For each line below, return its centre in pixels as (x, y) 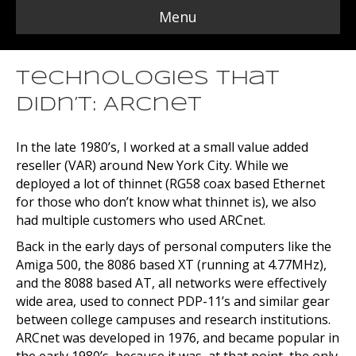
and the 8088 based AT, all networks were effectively (171, 283)
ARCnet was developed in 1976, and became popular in (178, 338)
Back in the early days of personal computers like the (174, 246)
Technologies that (148, 79)
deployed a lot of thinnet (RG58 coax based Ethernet (170, 184)
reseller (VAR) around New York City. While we (152, 165)
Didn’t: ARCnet (109, 105)
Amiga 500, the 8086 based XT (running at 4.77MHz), (171, 265)
